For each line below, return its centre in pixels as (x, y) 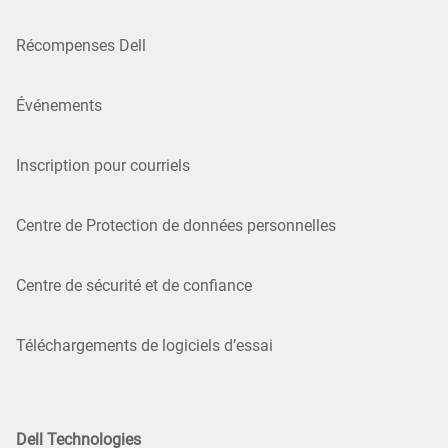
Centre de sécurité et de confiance (134, 285)
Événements (59, 105)
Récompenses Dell (81, 45)
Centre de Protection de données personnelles (176, 225)
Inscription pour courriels (103, 165)
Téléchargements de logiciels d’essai (144, 345)
